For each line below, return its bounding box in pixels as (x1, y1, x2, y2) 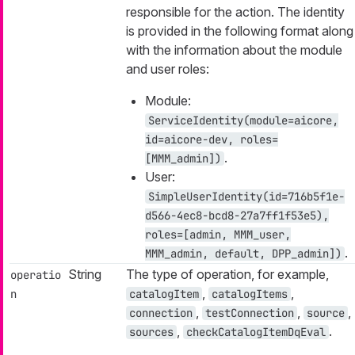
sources (129, 325, 174, 340)
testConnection (205, 306, 294, 321)
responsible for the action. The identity (126, 4, 345, 21)
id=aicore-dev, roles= (145, 132, 278, 147)
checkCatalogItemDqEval (186, 325, 326, 340)
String (68, 266, 101, 283)
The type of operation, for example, (126, 266, 329, 283)
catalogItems (212, 287, 288, 302)
